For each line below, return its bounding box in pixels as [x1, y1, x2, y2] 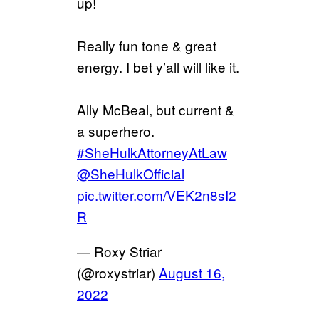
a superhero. [77, 121, 155, 141]
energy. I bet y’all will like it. [77, 57, 239, 77]
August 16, [159, 263, 225, 283]
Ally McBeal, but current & [77, 100, 234, 120]
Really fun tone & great [77, 36, 216, 56]
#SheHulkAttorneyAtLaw [77, 142, 227, 162]
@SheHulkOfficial [77, 164, 184, 184]
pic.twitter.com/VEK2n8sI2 [77, 185, 236, 205]
